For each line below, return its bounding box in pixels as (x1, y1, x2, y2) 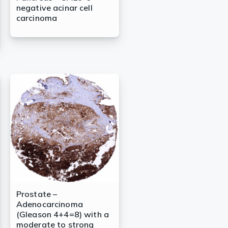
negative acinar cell (16, 3, 93, 13)
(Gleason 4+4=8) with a (16, 209, 109, 220)
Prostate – (16, 189, 58, 199)
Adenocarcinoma (16, 199, 83, 210)
